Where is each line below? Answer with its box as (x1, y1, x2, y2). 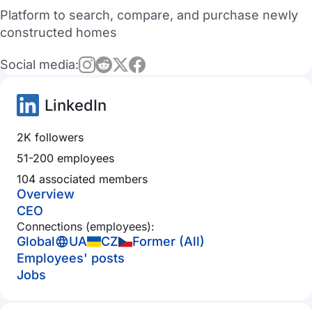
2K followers (17, 130, 84, 144)
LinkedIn (45, 96, 107, 114)
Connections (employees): (17, 219, 155, 233)
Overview (17, 187, 75, 201)
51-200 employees (17, 151, 114, 165)
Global (17, 234, 55, 249)
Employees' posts (17, 251, 125, 265)
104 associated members (17, 172, 148, 186)
